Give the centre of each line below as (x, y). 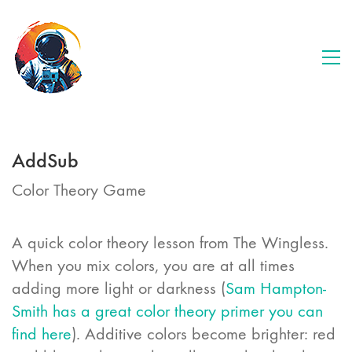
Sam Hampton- (276, 288)
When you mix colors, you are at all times (153, 265)
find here (42, 334)
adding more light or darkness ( (119, 288)
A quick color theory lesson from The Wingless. (170, 242)
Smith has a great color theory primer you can (167, 311)
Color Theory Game (79, 190)
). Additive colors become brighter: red (203, 334)
